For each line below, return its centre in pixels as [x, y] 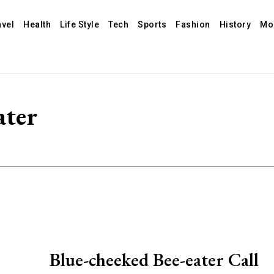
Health [37, 24]
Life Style [80, 24]
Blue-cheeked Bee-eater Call [154, 259]
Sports [152, 24]
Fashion [193, 24]
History [235, 24]
